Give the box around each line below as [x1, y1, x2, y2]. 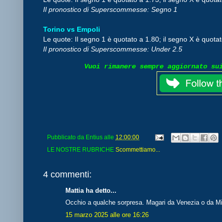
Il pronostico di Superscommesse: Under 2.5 [43, 45, 182, 53]
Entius [86, 133, 103, 140]
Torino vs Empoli [43, 25, 102, 33]
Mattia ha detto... [65, 186, 116, 194]
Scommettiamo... [115, 146, 160, 153]
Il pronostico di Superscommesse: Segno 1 [43, 5, 179, 13]
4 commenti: [43, 169, 92, 179]
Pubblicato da [47, 133, 86, 140]
